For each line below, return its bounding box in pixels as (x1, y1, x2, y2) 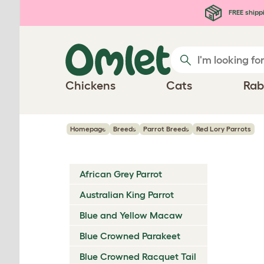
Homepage (70, 125, 106, 133)
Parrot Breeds (143, 125, 189, 133)
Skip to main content (12, 4, 124, 17)
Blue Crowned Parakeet (80, 230, 180, 241)
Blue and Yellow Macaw (80, 210, 183, 220)
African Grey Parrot (80, 169, 162, 179)
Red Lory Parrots (196, 125, 251, 133)
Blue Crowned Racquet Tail (80, 251, 196, 262)
